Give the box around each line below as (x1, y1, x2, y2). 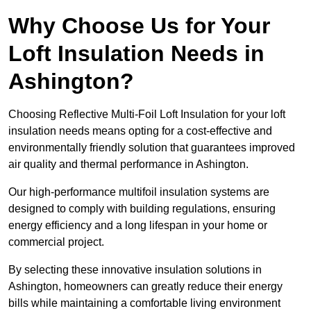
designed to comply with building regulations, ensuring (8, 203, 276, 215)
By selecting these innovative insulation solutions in (8, 264, 262, 276)
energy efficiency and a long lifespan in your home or (8, 219, 267, 232)
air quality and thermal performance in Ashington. (8, 158, 251, 171)
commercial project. (8, 236, 104, 249)
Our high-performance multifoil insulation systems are (8, 186, 269, 199)
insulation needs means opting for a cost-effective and (8, 125, 272, 137)
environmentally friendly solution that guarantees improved (8, 142, 295, 154)
